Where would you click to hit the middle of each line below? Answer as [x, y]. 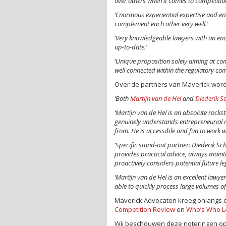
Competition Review [145, 209]
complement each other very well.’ [161, 23]
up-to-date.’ [131, 47]
